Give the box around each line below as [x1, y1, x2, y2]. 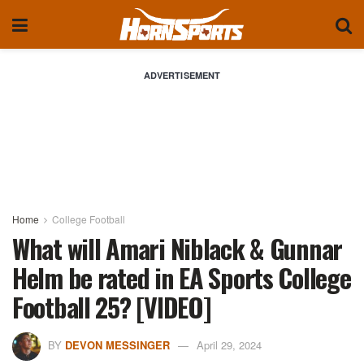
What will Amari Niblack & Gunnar [12, 229, 343, 267]
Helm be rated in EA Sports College [12, 258, 351, 297]
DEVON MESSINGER [65, 336, 170, 353]
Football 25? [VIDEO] [12, 288, 211, 326]
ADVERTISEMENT [143, 69, 221, 81]
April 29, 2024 [197, 336, 262, 353]
